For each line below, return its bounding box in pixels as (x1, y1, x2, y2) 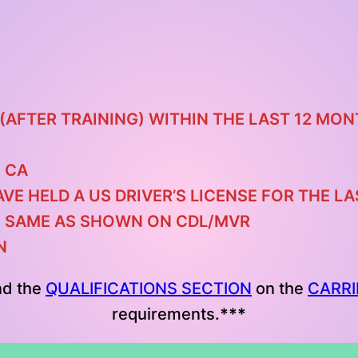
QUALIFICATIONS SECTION (46, 279, 252, 299)
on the (252, 279, 308, 299)
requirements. (112, 304, 220, 324)
